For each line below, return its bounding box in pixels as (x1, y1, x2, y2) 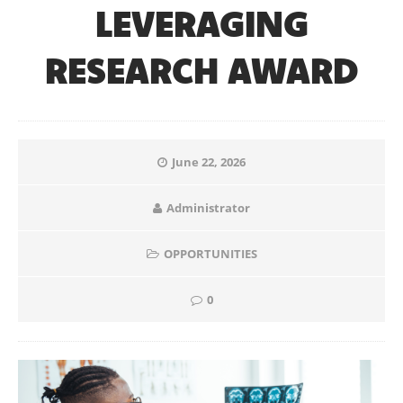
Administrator (166, 200, 250, 216)
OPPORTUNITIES (163, 246, 257, 262)
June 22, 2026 (172, 154, 246, 170)
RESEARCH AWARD (44, 48, 359, 93)
